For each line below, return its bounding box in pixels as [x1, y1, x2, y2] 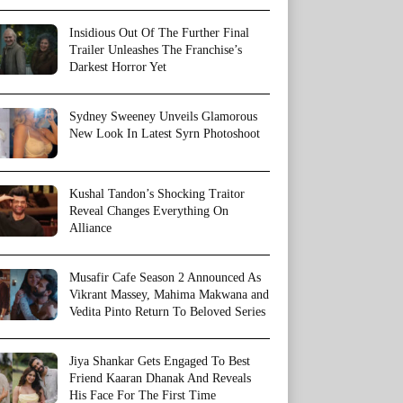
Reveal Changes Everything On [69, 204, 228, 219]
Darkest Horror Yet [69, 60, 166, 74]
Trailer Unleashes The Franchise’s [69, 43, 242, 57]
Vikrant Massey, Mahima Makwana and [69, 288, 269, 302]
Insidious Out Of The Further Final [69, 26, 249, 40]
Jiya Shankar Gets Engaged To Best [69, 354, 250, 369]
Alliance [69, 221, 112, 236]
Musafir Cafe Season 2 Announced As [69, 271, 261, 285]
